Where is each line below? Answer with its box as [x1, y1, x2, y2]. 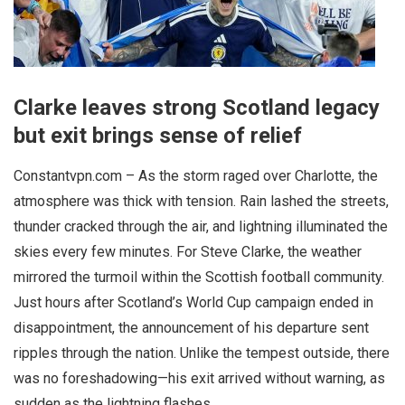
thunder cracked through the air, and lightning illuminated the [14, 218, 388, 235]
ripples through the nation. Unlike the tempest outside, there [14, 344, 390, 362]
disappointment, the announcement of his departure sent [14, 319, 369, 336]
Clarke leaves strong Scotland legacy [14, 95, 380, 120]
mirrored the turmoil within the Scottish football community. [14, 268, 384, 286]
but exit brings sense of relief [14, 123, 302, 148]
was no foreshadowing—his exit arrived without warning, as [14, 370, 385, 387]
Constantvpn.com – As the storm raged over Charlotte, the [14, 167, 378, 184]
